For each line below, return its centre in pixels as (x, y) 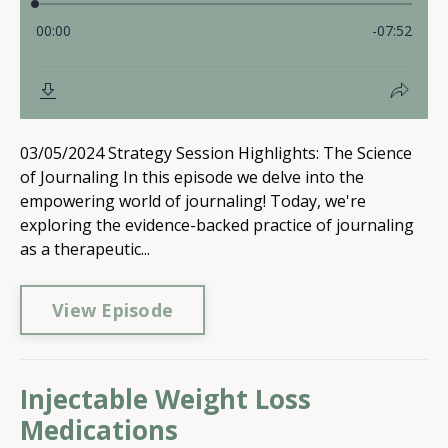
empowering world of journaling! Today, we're (193, 201)
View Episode (112, 309)
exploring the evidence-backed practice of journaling (217, 225)
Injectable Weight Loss (165, 399)
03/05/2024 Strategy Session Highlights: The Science (216, 153)
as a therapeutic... (85, 249)
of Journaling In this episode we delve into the (192, 177)
